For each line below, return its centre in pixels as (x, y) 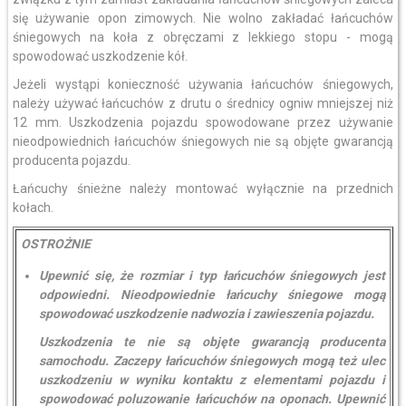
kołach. (33, 208)
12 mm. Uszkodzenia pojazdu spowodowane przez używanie (203, 122)
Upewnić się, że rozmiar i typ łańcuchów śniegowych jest (212, 275)
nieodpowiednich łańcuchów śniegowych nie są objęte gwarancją (203, 141)
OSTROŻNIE (55, 244)
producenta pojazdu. (71, 160)
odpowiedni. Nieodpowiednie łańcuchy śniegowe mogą (212, 295)
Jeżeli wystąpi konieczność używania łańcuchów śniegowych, (203, 84)
